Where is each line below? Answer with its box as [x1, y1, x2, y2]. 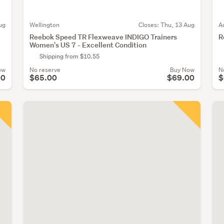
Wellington [29, 20, 59, 29]
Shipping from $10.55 [39, 52, 99, 61]
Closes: [138, 20, 160, 29]
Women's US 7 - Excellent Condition [29, 40, 146, 50]
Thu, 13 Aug [160, 20, 194, 29]
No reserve [29, 65, 60, 74]
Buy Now [169, 65, 194, 74]
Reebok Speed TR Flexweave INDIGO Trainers [29, 32, 177, 42]
